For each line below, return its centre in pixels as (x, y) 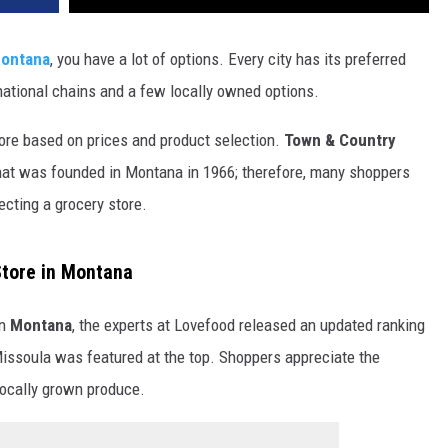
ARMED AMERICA (66, 92)
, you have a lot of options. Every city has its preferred (228, 59)
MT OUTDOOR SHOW (77, 192)
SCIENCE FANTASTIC (76, 142)
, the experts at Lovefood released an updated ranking (248, 324)
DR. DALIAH (50, 42)
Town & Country (340, 140)
